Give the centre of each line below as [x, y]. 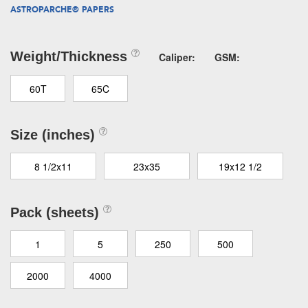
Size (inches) [55, 135]
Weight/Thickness [71, 56]
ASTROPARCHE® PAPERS [62, 10]
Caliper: [177, 57]
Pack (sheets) [57, 212]
